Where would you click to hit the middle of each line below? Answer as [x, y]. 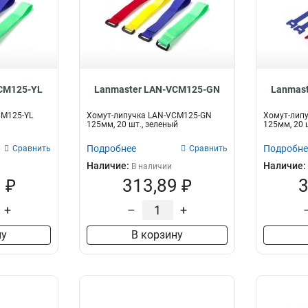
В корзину [157, 235]
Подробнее [112, 148]
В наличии [152, 166]
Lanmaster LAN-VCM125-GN [157, 89]
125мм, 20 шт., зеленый [133, 124]
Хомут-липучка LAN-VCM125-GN [150, 115]
